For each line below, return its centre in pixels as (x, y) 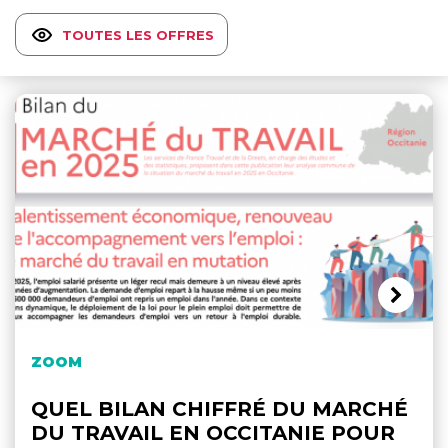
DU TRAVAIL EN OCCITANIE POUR (213, 432)
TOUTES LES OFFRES (138, 34)
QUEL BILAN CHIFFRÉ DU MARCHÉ (219, 408)
